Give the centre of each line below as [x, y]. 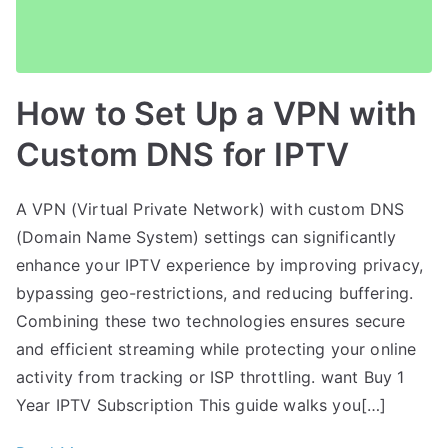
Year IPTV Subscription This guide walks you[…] [201, 404]
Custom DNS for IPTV [183, 154]
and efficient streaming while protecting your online [216, 348]
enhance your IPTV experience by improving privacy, [220, 264]
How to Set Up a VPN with [216, 113]
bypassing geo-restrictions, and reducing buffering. [215, 292]
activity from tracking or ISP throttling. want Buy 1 [210, 376]
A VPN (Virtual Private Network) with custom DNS [210, 208]
